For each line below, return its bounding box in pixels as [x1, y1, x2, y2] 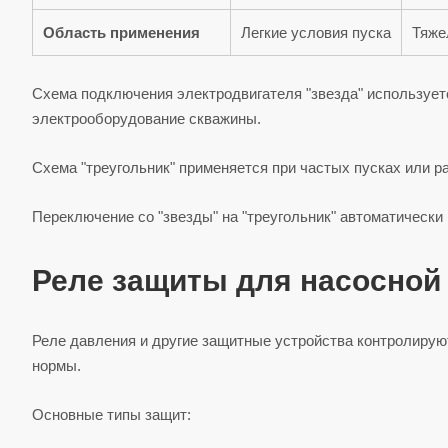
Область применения [43, 24, 200, 42]
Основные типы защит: [32, 406, 191, 424]
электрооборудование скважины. [32, 110, 261, 128]
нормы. [32, 357, 81, 375]
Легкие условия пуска [241, 24, 391, 42]
